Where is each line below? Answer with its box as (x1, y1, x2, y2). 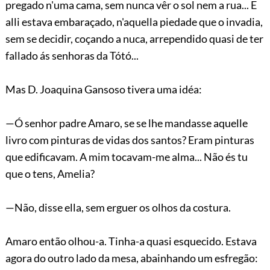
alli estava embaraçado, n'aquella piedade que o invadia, (5, 14, 263, 28)
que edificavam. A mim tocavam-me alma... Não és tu (5, 149, 248, 163)
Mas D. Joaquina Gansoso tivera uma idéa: (5, 82, 202, 96)
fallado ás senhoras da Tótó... (5, 48, 139, 62)
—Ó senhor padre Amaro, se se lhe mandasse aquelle (5, 116, 248, 130)
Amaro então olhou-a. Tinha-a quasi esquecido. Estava (5, 234, 257, 248)
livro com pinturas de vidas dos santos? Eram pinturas (5, 133, 254, 146)
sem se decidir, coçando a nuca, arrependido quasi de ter (5, 31, 263, 45)
